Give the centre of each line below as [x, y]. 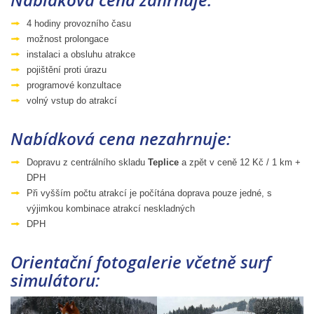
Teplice [163, 162]
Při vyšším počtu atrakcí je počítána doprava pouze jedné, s [149, 193]
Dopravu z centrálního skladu [87, 162]
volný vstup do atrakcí [72, 100]
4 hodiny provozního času [79, 23]
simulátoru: [55, 280]
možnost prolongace [68, 39]
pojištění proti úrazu [67, 69]
